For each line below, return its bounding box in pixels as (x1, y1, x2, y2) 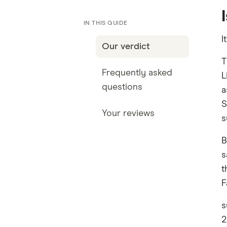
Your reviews (101, 109, 155, 118)
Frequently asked (101, 68, 172, 78)
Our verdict (101, 42, 150, 51)
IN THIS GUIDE (83, 20, 128, 26)
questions (101, 83, 142, 92)
